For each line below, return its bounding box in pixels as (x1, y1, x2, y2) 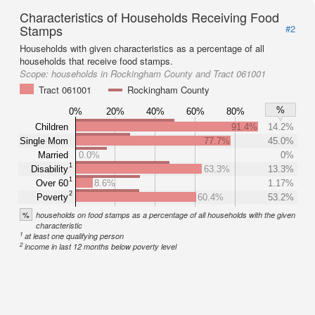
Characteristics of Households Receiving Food (20, 8, 279, 26)
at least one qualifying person (25, 231, 124, 241)
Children (35, 121, 68, 132)
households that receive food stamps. (20, 54, 173, 67)
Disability (31, 163, 68, 174)
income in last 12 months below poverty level (25, 241, 177, 252)
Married (38, 149, 68, 160)
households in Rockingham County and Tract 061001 (51, 67, 266, 80)
